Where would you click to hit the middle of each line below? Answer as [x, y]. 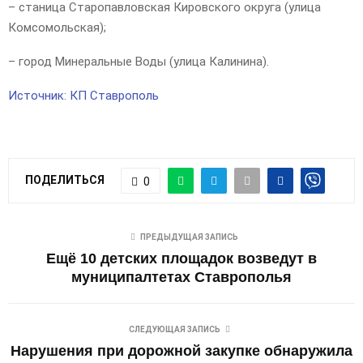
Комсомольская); [57, 28]
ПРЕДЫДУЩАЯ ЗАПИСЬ [189, 237]
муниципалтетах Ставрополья [181, 278]
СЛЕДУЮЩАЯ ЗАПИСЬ [174, 330]
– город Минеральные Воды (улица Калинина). [139, 62]
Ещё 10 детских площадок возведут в [181, 259]
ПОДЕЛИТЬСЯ [65, 179]
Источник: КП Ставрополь [83, 96]
